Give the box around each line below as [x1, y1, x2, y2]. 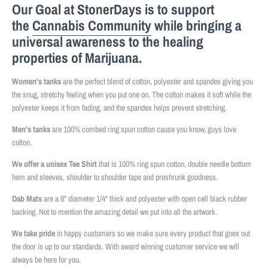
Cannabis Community [32, 16, 151, 35]
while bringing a [151, 16, 242, 35]
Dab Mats [12, 193, 42, 204]
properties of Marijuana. [12, 48, 142, 67]
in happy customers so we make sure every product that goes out [55, 227, 250, 239]
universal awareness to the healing [12, 32, 203, 51]
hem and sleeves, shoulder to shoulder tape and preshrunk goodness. [12, 171, 218, 182]
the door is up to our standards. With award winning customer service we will [12, 240, 239, 252]
